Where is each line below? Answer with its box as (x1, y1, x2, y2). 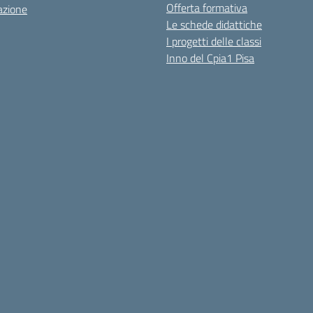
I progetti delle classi (166, 33, 261, 50)
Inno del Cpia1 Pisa (166, 50, 254, 66)
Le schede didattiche (166, 16, 262, 33)
